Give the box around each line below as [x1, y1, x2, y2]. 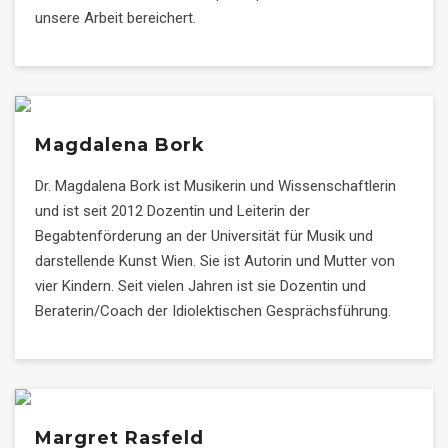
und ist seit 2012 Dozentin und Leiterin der [35, 202, 310, 220]
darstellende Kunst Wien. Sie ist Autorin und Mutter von [35, 252, 395, 270]
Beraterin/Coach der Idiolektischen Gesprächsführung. [35, 302, 391, 320]
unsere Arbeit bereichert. [35, 9, 196, 27]
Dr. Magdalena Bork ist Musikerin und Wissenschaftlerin [35, 177, 396, 195]
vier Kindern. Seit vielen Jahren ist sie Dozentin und [35, 277, 366, 295]
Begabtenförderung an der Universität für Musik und [35, 227, 373, 245]
